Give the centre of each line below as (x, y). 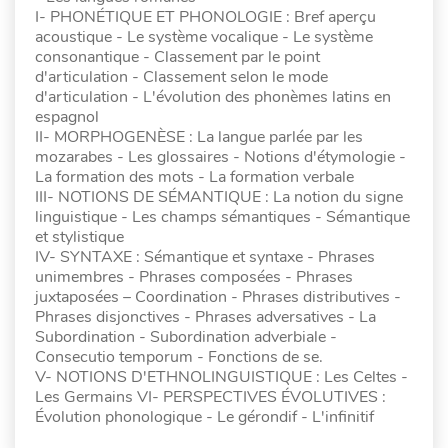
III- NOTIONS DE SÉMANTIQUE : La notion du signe (219, 197)
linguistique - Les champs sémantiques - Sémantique (222, 217)
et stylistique (79, 237)
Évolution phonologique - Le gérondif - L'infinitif (204, 417)
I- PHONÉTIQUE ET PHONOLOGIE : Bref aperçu (205, 17)
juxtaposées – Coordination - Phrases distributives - (218, 297)
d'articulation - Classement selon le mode (181, 77)
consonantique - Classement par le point (177, 57)
